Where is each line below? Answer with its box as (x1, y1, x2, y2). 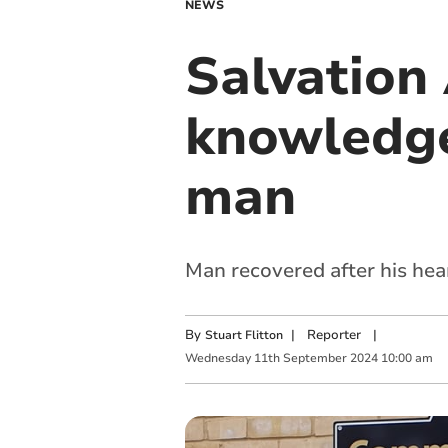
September (282, 350, 347, 367)
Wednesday (184, 350, 251, 367)
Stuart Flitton (204, 327, 283, 343)
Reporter (306, 326, 361, 344)
